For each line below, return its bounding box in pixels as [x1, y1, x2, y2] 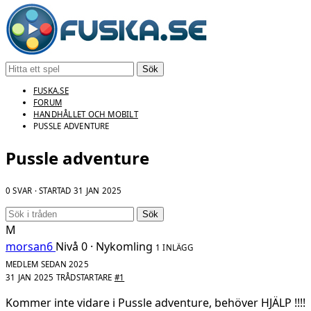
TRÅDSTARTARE [56, 271, 112, 283]
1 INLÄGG [155, 242, 193, 253]
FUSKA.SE [33, 85, 69, 96]
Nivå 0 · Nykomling [56, 238, 153, 254]
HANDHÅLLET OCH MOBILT [33, 108, 138, 119]
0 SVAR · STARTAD [6, 185, 74, 196]
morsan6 [6, 238, 53, 254]
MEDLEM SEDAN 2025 [6, 258, 89, 269]
